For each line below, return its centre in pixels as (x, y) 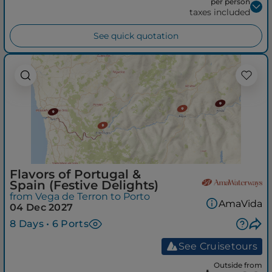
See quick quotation (136, 36)
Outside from (238, 265)
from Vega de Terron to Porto (80, 196)
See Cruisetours (218, 246)
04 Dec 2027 (42, 207)
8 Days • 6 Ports (49, 223)
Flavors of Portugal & (75, 174)
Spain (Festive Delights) (84, 185)
